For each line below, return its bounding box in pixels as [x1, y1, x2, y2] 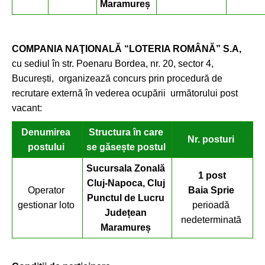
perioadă [192, 200, 230, 210]
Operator [27, 185, 64, 195]
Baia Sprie [188, 185, 234, 195]
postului [27, 142, 64, 152]
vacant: [12, 103, 42, 113]
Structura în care [88, 127, 163, 137]
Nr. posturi [188, 134, 234, 144]
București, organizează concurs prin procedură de [12, 73, 222, 83]
